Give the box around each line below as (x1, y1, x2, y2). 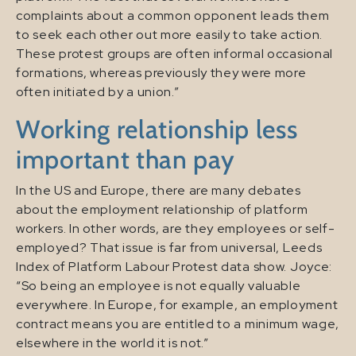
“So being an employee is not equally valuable (16, 277, 301, 294)
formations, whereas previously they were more (16, 64, 307, 81)
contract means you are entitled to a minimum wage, (16, 315, 340, 332)
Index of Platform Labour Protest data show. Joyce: (16, 257, 333, 275)
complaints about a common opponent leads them (16, 6, 330, 24)
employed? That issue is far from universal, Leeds (16, 238, 323, 256)
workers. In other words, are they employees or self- (16, 219, 335, 237)
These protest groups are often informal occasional (16, 44, 334, 62)
